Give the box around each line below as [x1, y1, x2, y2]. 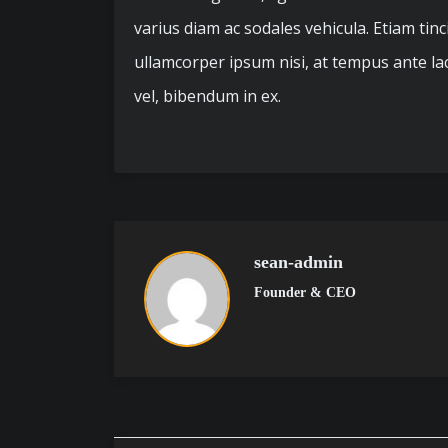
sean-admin [254, 252, 343, 272]
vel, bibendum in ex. [134, 85, 281, 107]
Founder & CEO [254, 285, 356, 300]
